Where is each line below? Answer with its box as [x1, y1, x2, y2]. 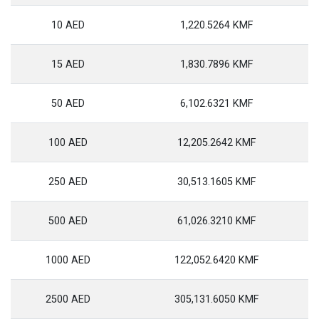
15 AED [51, 58, 85, 70]
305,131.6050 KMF [174, 293, 258, 305]
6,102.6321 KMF [180, 98, 253, 110]
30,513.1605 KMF [177, 176, 256, 188]
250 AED [48, 176, 88, 188]
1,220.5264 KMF [180, 19, 253, 31]
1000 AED [45, 254, 90, 266]
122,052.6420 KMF [174, 254, 258, 266]
